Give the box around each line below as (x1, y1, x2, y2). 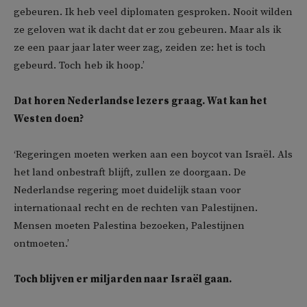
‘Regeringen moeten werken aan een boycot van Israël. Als (14, 148, 293, 161)
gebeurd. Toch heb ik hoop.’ (14, 59, 145, 72)
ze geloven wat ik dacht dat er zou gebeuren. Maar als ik (14, 23, 281, 36)
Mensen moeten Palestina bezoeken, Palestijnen (14, 219, 245, 232)
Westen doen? (14, 112, 84, 125)
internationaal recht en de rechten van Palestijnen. (14, 201, 258, 214)
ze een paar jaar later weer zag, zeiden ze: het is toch (14, 41, 266, 54)
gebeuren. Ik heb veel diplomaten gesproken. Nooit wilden (14, 5, 293, 19)
